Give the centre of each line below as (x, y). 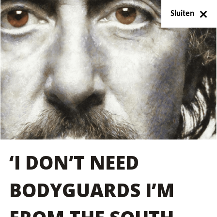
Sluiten (183, 14)
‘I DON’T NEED (74, 163)
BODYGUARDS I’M (92, 190)
